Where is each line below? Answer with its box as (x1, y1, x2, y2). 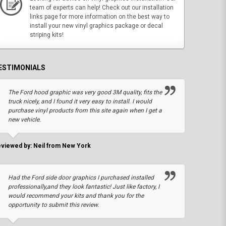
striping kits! (30, 31, 64, 38)
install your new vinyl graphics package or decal (30, 22, 163, 29)
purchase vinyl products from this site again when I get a (8, 106, 162, 114)
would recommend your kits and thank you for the (8, 192, 144, 199)
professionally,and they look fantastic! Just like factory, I (8, 183, 159, 190)
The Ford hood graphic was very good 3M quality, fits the (8, 88, 162, 96)
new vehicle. (8, 116, 41, 123)
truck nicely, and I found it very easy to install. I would (8, 97, 152, 105)
